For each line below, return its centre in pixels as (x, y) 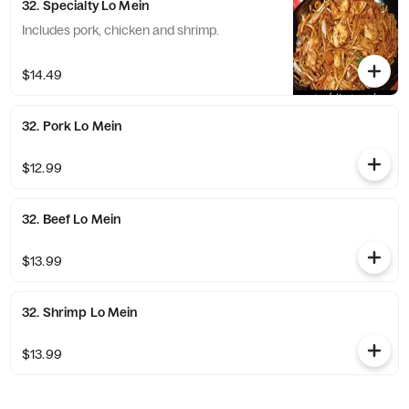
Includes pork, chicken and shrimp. (121, 30)
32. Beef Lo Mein (72, 219)
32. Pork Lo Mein (72, 126)
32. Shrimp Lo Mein (80, 312)
